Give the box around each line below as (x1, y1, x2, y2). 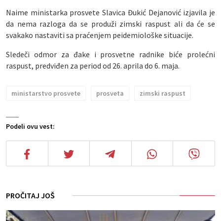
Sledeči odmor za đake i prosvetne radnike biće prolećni (6, 49, 215, 59)
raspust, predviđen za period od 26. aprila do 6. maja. (6, 61, 180, 71)
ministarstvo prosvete (11, 89, 80, 98)
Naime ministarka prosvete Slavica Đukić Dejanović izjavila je (6, 7, 215, 17)
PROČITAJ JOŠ (6, 190, 55, 200)
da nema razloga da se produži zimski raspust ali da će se (6, 19, 215, 29)
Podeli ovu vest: (6, 122, 55, 131)
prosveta (96, 89, 124, 98)
